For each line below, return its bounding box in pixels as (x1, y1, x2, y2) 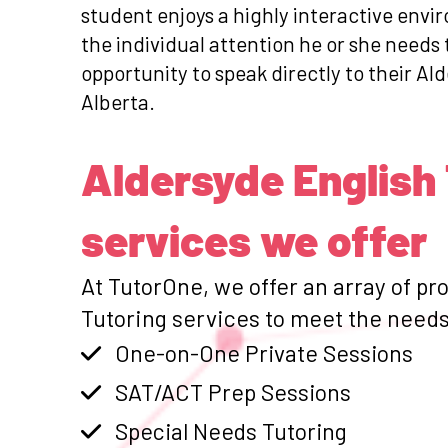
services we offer (80, 212, 427, 266)
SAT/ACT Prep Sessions (115, 377, 352, 406)
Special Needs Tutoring (115, 416, 348, 445)
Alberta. (80, 88, 155, 114)
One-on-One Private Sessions (115, 338, 414, 367)
